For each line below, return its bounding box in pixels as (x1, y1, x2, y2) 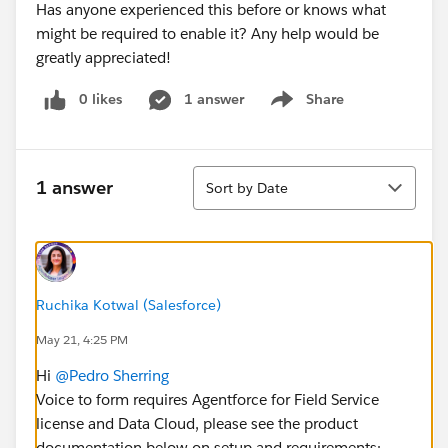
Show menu (264, 100, 345, 119)
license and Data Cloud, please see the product (36, 413, 358, 433)
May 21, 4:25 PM (36, 330, 128, 348)
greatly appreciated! (36, 48, 171, 67)
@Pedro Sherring (55, 365, 169, 385)
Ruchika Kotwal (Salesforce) (36, 295, 221, 314)
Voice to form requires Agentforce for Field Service (36, 389, 379, 409)
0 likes (79, 90, 122, 108)
